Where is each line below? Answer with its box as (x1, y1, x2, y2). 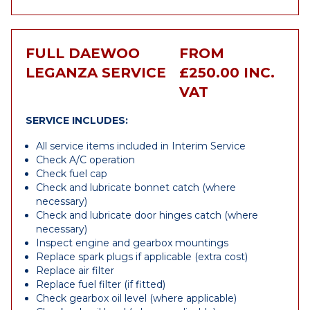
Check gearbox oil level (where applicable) (36, 292, 237, 304)
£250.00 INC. (179, 64, 275, 81)
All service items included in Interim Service (36, 140, 246, 152)
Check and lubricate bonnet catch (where (36, 181, 236, 194)
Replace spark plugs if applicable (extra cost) (36, 250, 248, 263)
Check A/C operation (36, 154, 135, 166)
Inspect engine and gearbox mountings (36, 237, 228, 249)
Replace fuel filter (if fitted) (36, 278, 165, 291)
